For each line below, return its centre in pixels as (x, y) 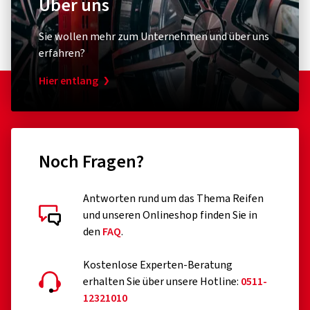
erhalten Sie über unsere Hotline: (162, 282)
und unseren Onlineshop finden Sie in (170, 215)
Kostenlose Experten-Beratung (158, 265)
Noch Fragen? (91, 162)
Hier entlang (69, 81)
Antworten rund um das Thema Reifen (173, 199)
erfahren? (62, 53)
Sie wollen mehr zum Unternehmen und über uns (154, 37)
